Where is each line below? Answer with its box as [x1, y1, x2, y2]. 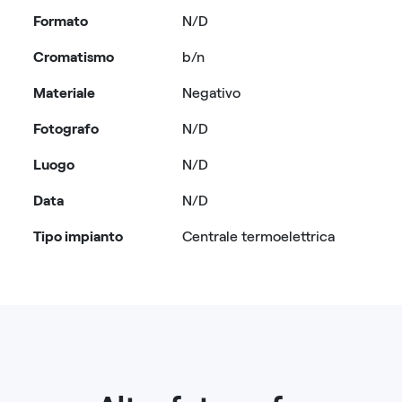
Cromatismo [33, 48, 114, 66]
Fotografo [33, 120, 99, 138]
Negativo [181, 84, 240, 102]
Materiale [33, 84, 95, 102]
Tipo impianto [33, 228, 123, 246]
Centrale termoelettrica [181, 228, 335, 246]
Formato [33, 13, 88, 31]
